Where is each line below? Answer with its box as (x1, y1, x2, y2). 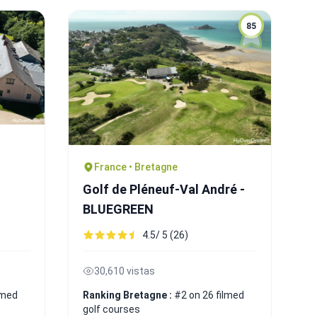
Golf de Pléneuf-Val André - (83, 181, 245, 197)
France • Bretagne (94, 161, 178, 173)
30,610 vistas (94, 265, 155, 277)
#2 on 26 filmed (174, 289, 244, 301)
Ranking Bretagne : (83, 289, 174, 301)
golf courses (83, 303, 140, 315)
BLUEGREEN (83, 201, 154, 217)
